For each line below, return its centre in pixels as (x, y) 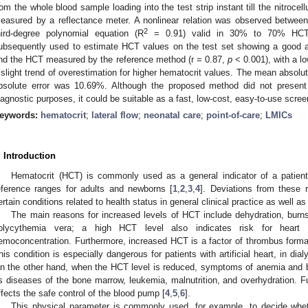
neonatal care (172, 115)
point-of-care (233, 115)
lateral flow (115, 115)
